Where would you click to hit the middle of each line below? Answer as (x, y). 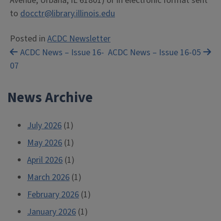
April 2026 (45, 160)
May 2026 (45, 143)
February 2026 (53, 195)
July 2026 (44, 126)
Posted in (29, 39)
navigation (44, 76)
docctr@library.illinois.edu (68, 14)
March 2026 (48, 177)
